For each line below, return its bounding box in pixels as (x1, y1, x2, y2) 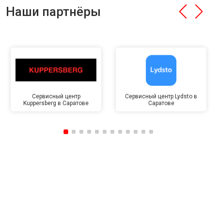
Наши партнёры (6, 4, 101, 19)
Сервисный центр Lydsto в (125, 93, 197, 100)
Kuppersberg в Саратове (23, 100, 89, 107)
